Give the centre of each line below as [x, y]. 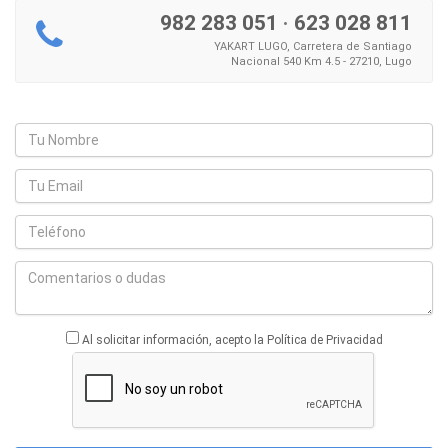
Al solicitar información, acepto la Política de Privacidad [232, 339]
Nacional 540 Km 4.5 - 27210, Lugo [321, 61]
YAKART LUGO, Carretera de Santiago [313, 46]
